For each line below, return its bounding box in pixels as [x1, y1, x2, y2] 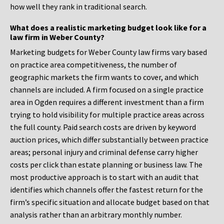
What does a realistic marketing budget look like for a [10, 22, 206, 33]
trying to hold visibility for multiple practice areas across [10, 109, 204, 120]
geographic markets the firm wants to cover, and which [10, 72, 198, 82]
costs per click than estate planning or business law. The [10, 159, 202, 170]
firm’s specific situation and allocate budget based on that [10, 197, 209, 207]
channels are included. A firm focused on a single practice [10, 84, 203, 95]
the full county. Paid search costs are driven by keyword [10, 122, 196, 132]
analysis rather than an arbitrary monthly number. [10, 209, 182, 220]
